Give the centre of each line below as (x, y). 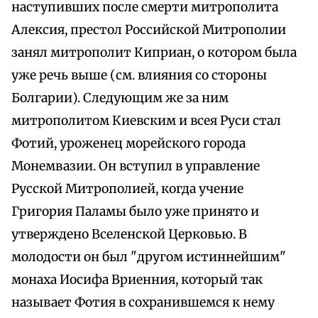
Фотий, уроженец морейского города (128, 144)
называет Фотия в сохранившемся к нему (143, 303)
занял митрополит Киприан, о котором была (154, 53)
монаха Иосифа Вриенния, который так (137, 280)
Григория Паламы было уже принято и (135, 212)
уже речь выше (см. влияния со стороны (139, 76)
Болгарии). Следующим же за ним (120, 98)
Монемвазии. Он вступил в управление (136, 166)
